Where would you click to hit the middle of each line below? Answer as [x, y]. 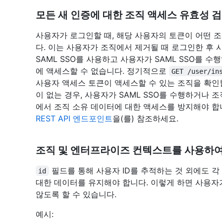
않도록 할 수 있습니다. [76, 194]
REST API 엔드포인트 [74, 118]
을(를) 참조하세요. [145, 118]
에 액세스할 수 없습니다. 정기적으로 [102, 71]
